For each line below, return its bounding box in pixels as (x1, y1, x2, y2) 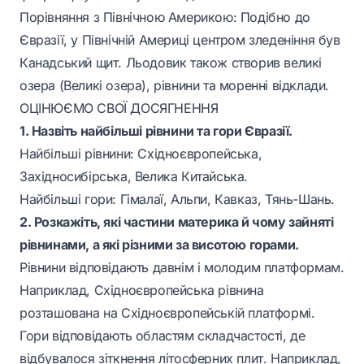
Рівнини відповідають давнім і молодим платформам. (19, 259, 344, 275)
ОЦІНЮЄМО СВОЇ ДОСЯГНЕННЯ (19, 100, 219, 116)
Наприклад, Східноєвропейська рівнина (19, 282, 264, 298)
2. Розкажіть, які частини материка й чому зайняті (19, 214, 334, 230)
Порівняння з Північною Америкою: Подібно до (19, 9, 310, 25)
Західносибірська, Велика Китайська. (19, 168, 248, 184)
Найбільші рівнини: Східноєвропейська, (19, 145, 262, 162)
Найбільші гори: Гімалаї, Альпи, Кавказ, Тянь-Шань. (19, 191, 335, 207)
